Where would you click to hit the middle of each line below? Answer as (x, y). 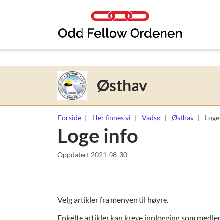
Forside (69, 117)
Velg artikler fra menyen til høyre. (113, 199)
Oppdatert (74, 154)
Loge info (98, 135)
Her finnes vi (111, 117)
